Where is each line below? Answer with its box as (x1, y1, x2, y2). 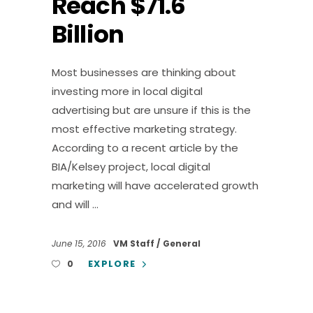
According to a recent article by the (52, 140, 238, 155)
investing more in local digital (52, 83, 203, 99)
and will (52, 196, 92, 212)
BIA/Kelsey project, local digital (52, 159, 210, 174)
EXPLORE (88, 256, 136, 270)
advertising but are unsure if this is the (52, 102, 251, 117)
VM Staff (113, 237, 156, 249)
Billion (52, 17, 124, 51)
